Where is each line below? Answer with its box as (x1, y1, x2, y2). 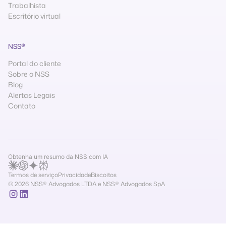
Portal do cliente (8, 58, 61, 68)
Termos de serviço (8, 170, 58, 179)
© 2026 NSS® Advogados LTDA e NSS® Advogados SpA (8, 179, 165, 188)
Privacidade (58, 170, 91, 179)
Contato (8, 100, 35, 110)
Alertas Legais (8, 90, 55, 100)
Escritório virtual (8, 11, 61, 21)
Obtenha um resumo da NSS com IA (8, 152, 108, 160)
